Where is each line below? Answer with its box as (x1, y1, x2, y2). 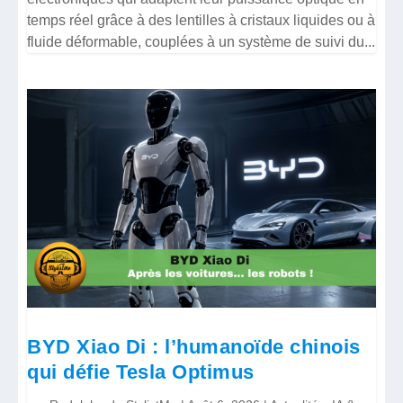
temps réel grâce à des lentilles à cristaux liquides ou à (27, 13, 376, 29)
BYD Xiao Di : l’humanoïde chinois (27, 335, 361, 358)
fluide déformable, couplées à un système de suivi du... (27, 34, 376, 50)
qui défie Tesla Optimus (27, 360, 255, 383)
